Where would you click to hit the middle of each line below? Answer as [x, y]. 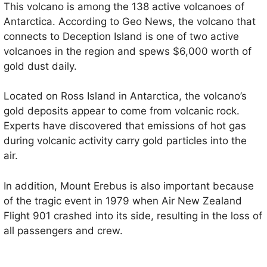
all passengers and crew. [63, 230]
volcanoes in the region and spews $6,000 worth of [128, 51]
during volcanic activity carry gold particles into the [125, 141]
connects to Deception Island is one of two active [121, 36]
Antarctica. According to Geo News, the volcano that [130, 21]
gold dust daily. [40, 66]
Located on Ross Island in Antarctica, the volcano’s [125, 96]
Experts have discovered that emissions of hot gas [125, 126]
